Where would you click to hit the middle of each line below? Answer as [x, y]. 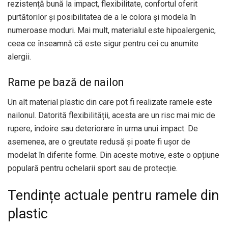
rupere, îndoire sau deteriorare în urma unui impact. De [103, 128]
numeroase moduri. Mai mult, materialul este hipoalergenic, [112, 31]
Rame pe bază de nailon [66, 82]
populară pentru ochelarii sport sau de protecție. [94, 168]
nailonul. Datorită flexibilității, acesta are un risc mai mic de [111, 115]
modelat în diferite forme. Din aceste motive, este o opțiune [113, 155]
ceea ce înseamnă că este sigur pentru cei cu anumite [103, 44]
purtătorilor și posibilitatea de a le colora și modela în [102, 17]
